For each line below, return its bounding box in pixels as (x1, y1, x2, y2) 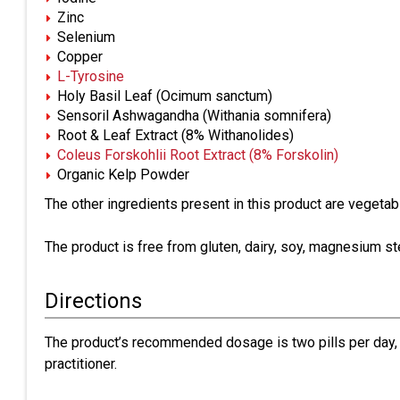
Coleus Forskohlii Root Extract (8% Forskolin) (57, 146, 338, 163)
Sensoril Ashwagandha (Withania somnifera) (57, 107, 331, 124)
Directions (45, 288, 142, 313)
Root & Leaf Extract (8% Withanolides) (57, 127, 294, 144)
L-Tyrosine (57, 68, 124, 85)
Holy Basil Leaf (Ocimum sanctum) (57, 87, 272, 104)
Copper (57, 48, 103, 65)
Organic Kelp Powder (57, 166, 189, 183)
